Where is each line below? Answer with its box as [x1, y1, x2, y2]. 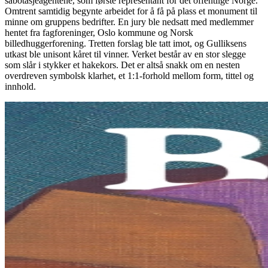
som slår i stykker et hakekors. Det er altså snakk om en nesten [5, 59, 240, 70]
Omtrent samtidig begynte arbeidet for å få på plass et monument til [5, 5, 257, 16]
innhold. [5, 81, 36, 92]
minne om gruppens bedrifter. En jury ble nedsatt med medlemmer [5, 16, 254, 27]
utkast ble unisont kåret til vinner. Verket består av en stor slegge [5, 48, 246, 59]
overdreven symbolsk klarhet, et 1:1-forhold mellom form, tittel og [5, 70, 254, 81]
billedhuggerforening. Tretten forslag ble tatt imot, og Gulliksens [5, 38, 246, 48]
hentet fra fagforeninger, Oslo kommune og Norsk [5, 27, 193, 38]
